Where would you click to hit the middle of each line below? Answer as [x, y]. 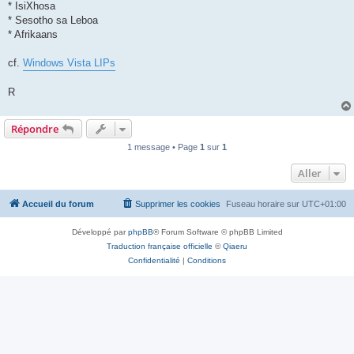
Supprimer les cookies [178, 204]
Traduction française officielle [160, 247]
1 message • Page [164, 147]
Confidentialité [154, 261]
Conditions [207, 261]
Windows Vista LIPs [69, 63]
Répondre [35, 129]
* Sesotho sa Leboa [53, 21]
